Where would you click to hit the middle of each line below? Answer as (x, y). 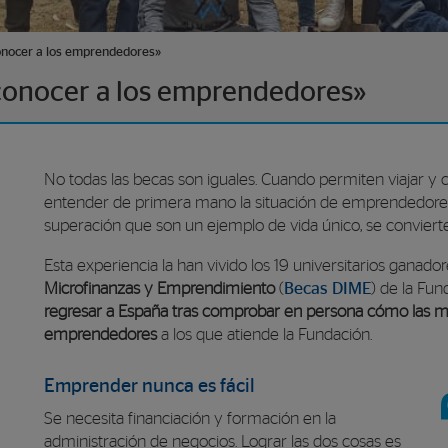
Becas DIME (327, 288)
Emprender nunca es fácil (149, 386)
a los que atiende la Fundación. (264, 334)
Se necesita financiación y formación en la (190, 418)
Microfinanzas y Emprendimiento (159, 288)
